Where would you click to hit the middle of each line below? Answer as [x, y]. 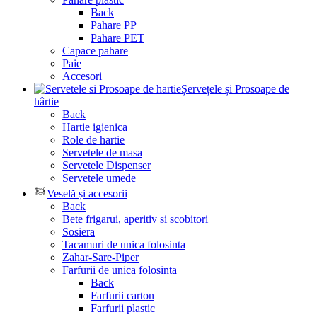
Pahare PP [114, 25]
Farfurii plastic [123, 308]
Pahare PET [117, 38]
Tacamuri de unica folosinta [124, 244]
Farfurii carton [122, 295]
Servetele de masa [102, 152]
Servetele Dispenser [106, 165]
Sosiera [79, 231]
